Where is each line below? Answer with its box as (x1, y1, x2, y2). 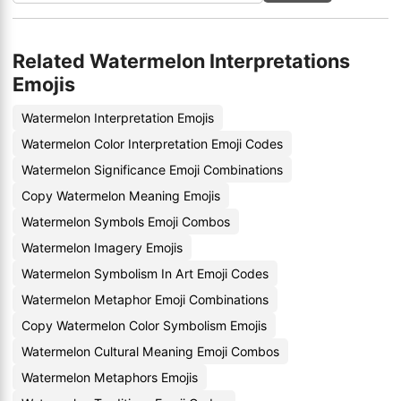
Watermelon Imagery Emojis (21, 240, 183, 255)
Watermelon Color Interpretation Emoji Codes (21, 136, 283, 151)
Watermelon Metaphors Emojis (21, 370, 198, 385)
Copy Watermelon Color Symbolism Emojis (21, 318, 267, 333)
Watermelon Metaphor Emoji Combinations (21, 292, 269, 307)
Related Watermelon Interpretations (13, 49, 350, 73)
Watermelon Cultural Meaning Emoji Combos (21, 344, 279, 359)
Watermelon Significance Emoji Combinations (21, 162, 283, 177)
